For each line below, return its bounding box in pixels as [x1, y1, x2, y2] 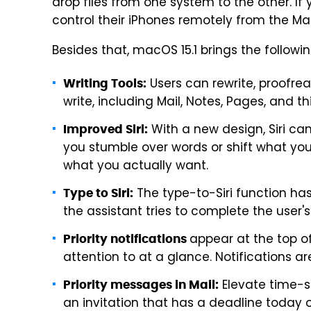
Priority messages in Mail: [63, 277, 219, 292]
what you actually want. [63, 157, 208, 176]
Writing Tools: [63, 76, 146, 91]
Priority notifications [63, 231, 190, 246]
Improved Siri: [63, 121, 148, 137]
